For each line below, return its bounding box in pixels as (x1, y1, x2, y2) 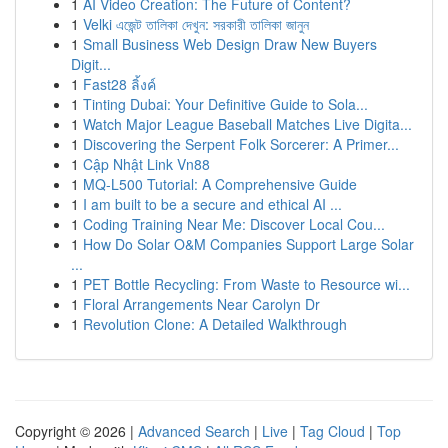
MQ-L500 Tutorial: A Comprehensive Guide (83, 174, 357, 194)
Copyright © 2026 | (15, 421, 138, 441)
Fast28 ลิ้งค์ (83, 74, 156, 94)
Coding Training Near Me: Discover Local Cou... (83, 214, 385, 234)
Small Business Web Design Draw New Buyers (83, 34, 377, 54)
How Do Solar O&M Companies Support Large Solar (83, 234, 414, 254)
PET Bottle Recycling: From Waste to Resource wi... (83, 274, 410, 294)
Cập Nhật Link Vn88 (83, 154, 210, 174)
